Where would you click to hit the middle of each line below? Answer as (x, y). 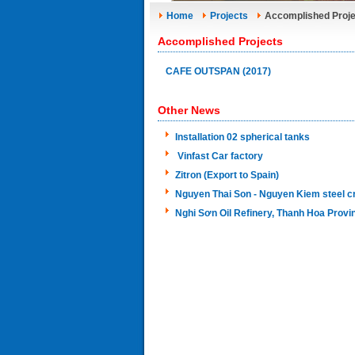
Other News (189, 110)
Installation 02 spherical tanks (242, 137)
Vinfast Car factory (219, 156)
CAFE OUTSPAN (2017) (218, 71)
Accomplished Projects (220, 41)
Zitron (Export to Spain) (227, 175)
